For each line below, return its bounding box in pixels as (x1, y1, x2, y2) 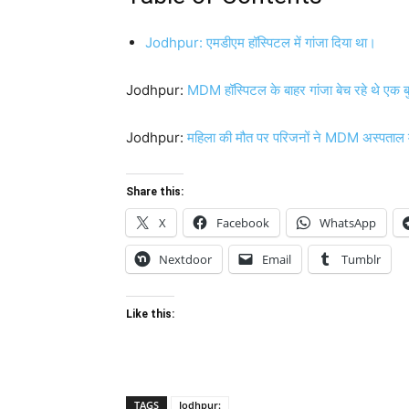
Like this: (126, 307, 174, 320)
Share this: (126, 184, 184, 198)
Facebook (216, 214, 269, 231)
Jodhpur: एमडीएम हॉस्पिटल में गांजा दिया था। (145, 33, 376, 51)
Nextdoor (159, 250, 212, 267)
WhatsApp (320, 214, 376, 231)
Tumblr (341, 250, 381, 267)
